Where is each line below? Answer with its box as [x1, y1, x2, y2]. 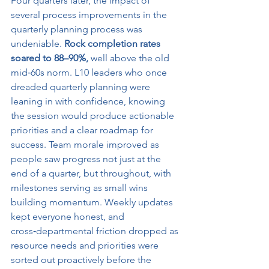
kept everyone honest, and [11, 211, 127, 222]
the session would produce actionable [11, 110, 177, 121]
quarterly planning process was [11, 23, 145, 35]
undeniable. [11, 38, 64, 49]
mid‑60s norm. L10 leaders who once [11, 67, 169, 78]
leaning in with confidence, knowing [11, 95, 168, 107]
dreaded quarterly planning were [11, 81, 153, 92]
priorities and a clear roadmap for [11, 124, 156, 136]
